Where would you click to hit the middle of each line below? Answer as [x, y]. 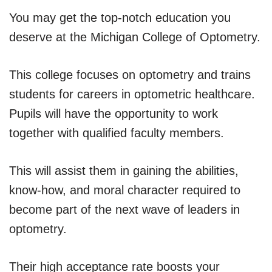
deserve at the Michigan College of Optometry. [135, 37]
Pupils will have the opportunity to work [114, 113]
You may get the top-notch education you [120, 17]
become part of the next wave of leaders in [124, 209]
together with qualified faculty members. [117, 133]
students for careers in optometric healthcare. [132, 94]
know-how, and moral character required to [125, 190]
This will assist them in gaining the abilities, [124, 170]
